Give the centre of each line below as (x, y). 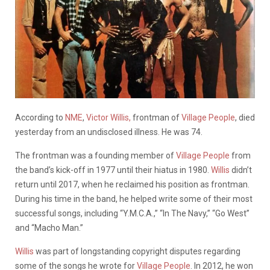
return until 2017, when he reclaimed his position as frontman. (132, 184)
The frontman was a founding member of (96, 155)
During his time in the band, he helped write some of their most (134, 199)
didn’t (241, 170)
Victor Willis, (108, 117)
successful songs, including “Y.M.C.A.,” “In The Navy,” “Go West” (132, 213)
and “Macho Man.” (49, 228)
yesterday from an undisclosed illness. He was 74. (109, 132)
